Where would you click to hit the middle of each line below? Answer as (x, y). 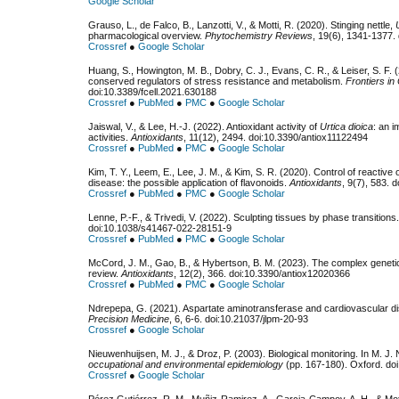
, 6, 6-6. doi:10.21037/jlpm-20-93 (239, 319)
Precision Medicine (129, 319)
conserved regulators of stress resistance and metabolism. (217, 81)
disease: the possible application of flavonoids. (189, 183)
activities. (110, 138)
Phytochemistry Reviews (259, 36)
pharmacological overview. (147, 36)
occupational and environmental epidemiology (186, 365)
